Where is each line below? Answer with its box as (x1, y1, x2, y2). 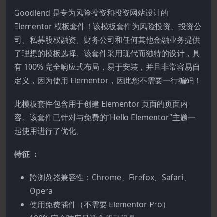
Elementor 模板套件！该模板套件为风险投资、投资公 (14, 21, 201, 31)
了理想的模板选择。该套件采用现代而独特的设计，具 (14, 48, 200, 59)
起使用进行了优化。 (14, 125, 84, 136)
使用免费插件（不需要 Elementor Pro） (30, 199, 170, 210)
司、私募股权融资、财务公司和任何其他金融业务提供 (14, 34, 200, 45)
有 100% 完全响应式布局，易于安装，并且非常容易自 (14, 62, 200, 72)
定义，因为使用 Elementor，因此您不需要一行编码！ (14, 75, 201, 86)
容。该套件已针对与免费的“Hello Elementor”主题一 (14, 112, 196, 123)
